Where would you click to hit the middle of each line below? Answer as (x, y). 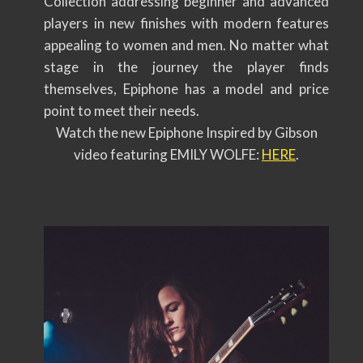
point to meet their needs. (122, 110)
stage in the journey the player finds (186, 66)
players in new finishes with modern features (186, 23)
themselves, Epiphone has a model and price (186, 88)
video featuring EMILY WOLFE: (168, 154)
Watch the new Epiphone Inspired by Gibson (186, 132)
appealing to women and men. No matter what (186, 45)
